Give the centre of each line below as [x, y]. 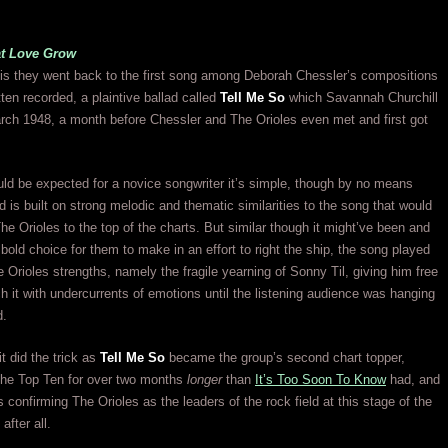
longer [204, 379]
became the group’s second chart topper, [285, 357]
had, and [413, 379]
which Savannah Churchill [361, 97]
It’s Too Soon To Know [320, 379]
